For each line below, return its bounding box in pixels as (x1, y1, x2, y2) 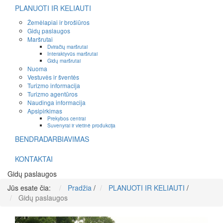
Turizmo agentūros (27, 90, 78, 99)
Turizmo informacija (27, 81, 80, 90)
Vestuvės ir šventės (27, 73, 79, 82)
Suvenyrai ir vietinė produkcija (47, 121, 115, 129)
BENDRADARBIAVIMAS (15, 134, 89, 144)
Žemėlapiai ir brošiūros (27, 18, 90, 27)
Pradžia (68, 183, 92, 193)
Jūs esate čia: (7, 183, 55, 193)
